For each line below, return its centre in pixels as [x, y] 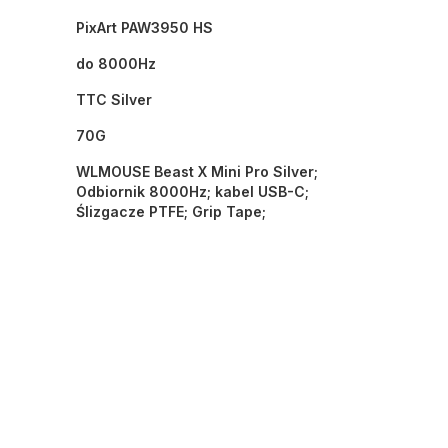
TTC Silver [113, 100]
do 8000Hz [115, 64]
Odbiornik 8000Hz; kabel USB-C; [192, 192]
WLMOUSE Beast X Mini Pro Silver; [196, 172]
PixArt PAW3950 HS [144, 28]
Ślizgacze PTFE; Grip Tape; [170, 212]
